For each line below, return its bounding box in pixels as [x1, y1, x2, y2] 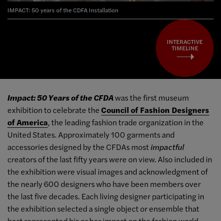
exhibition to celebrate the [7, 104, 101, 116]
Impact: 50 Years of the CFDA [7, 92, 113, 104]
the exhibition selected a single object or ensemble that [7, 203, 199, 215]
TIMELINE [171, 43, 198, 52]
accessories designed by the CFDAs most [7, 141, 150, 153]
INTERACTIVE [167, 37, 203, 46]
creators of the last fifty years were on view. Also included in [7, 153, 212, 165]
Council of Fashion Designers [101, 104, 209, 116]
